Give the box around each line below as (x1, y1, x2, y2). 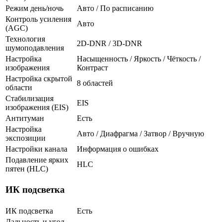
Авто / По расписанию (77, 3, 154, 12)
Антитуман (5, 113, 44, 122)
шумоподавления (5, 43, 64, 52)
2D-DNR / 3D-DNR (77, 39, 142, 48)
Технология (5, 34, 45, 43)
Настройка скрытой (5, 74, 72, 83)
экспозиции (5, 133, 46, 142)
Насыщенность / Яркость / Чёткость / (77, 54, 201, 63)
